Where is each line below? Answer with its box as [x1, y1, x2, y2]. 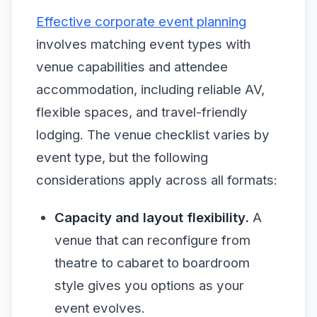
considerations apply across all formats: [36, 171, 277, 188]
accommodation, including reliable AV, [36, 81, 265, 98]
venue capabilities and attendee [36, 58, 228, 75]
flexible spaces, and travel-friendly [36, 103, 248, 120]
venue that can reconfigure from [54, 232, 250, 248]
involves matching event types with [36, 35, 250, 52]
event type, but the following [36, 149, 208, 166]
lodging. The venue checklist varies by [36, 126, 270, 143]
